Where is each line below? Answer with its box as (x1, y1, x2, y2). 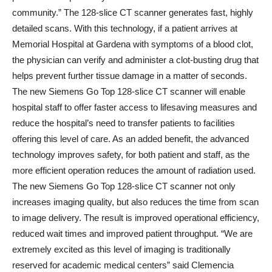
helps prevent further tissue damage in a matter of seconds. (12, 70, 247, 81)
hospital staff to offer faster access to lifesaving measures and (12, 101, 257, 112)
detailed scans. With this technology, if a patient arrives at (12, 22, 237, 33)
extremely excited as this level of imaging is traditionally (12, 243, 231, 254)
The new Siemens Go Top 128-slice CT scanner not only (12, 180, 236, 191)
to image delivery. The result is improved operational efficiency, (12, 212, 259, 223)
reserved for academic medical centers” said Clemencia (12, 259, 234, 270)
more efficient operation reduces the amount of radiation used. (12, 165, 256, 175)
